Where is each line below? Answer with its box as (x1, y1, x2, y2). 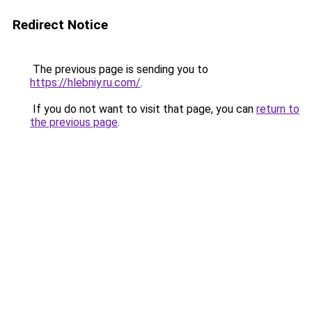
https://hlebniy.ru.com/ (30, 76, 141, 89)
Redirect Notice (13, 17, 108, 33)
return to (256, 102, 299, 116)
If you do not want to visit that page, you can (30, 102, 256, 116)
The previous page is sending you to (30, 63, 208, 76)
